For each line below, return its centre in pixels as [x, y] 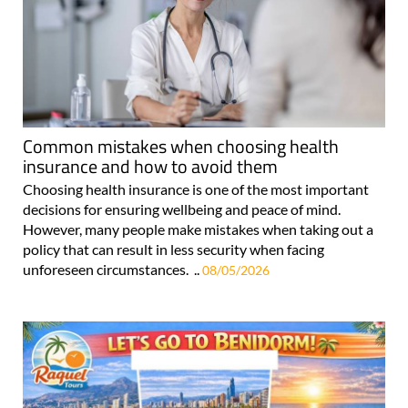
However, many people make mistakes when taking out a [198, 229]
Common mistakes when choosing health [181, 147]
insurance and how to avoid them [150, 167]
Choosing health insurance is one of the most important [196, 189]
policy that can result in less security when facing [173, 250]
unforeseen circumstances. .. [112, 270]
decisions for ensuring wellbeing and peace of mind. [182, 209]
